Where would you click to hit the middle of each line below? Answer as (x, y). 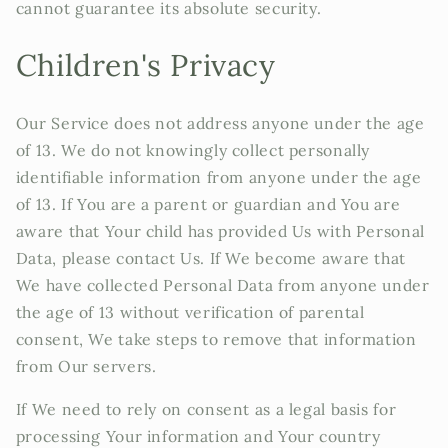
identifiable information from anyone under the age (218, 177)
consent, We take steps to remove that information (216, 339)
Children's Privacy (145, 65)
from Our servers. (86, 366)
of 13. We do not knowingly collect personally (193, 150)
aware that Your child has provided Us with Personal (220, 231)
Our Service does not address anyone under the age (220, 123)
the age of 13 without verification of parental (190, 312)
